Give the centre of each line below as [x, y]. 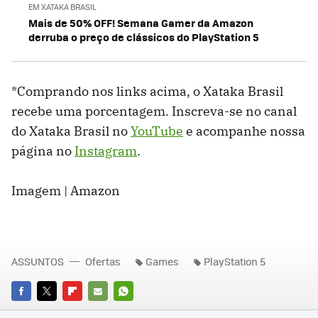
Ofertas [103, 261]
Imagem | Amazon [66, 190]
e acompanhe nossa [244, 131]
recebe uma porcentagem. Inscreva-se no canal [154, 111]
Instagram [106, 150]
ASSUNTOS [38, 261]
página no [43, 150]
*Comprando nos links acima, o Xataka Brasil [147, 91]
